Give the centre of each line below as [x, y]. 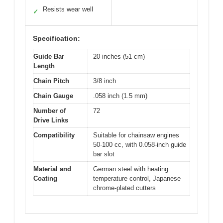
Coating [45, 179]
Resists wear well [68, 9]
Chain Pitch [51, 81]
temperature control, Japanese [137, 179]
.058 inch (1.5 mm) [120, 96]
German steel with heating [131, 169]
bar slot [104, 154]
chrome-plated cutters [124, 188]
